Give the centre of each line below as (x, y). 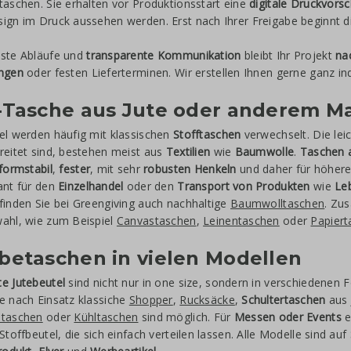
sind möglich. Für (186, 317)
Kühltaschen (106, 317)
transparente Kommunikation (164, 55)
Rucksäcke (207, 300)
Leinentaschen (241, 221)
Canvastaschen (156, 221)
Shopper (151, 300)
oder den (150, 186)
